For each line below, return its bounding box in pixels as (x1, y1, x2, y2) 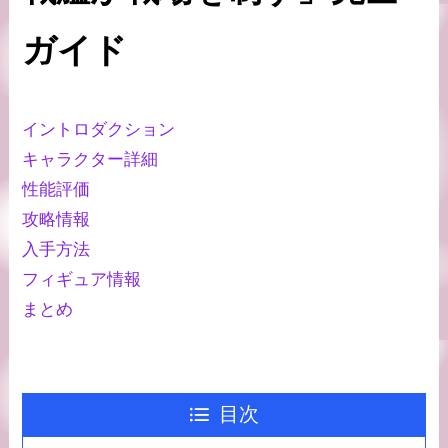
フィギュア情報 (22, 269, 142, 289)
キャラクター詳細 (22, 149, 159, 169)
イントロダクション (22, 119, 176, 139)
